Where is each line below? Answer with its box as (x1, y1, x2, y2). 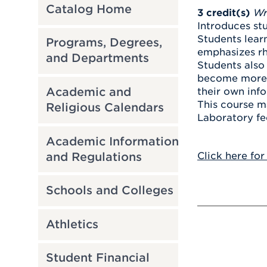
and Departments (45, 51, 149, 66)
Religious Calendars (45, 100, 164, 114)
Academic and (45, 85, 131, 99)
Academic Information (45, 134, 179, 148)
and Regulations (45, 150, 142, 164)
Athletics (45, 217, 98, 231)
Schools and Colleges (45, 184, 173, 198)
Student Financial (45, 251, 150, 265)
